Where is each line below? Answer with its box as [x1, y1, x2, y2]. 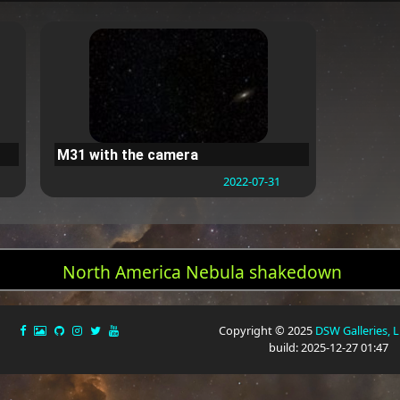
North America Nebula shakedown [62, 260, 343, 285]
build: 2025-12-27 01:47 [268, 339, 388, 356]
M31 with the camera [57, 146, 199, 163]
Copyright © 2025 [219, 322, 316, 339]
